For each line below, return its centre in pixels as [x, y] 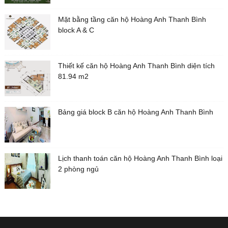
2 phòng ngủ [78, 169]
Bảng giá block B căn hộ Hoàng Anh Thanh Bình [135, 112]
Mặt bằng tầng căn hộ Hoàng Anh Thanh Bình [132, 19]
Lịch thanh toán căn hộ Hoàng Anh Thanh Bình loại [140, 158]
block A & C [76, 30]
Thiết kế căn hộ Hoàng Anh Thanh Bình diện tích [136, 65]
